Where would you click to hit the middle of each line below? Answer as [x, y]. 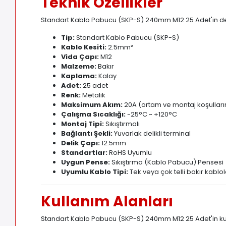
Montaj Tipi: [83, 124]
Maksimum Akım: [92, 105]
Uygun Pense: [86, 162]
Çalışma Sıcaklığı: [94, 115]
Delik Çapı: [81, 143]
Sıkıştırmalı [122, 124]
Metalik [93, 95]
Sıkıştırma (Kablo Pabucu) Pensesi [167, 162]
